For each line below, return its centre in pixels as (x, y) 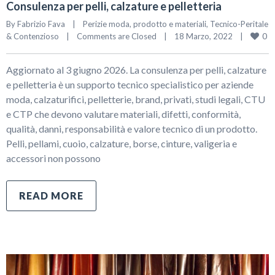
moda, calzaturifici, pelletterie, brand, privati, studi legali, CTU (136, 99)
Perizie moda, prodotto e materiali (145, 24)
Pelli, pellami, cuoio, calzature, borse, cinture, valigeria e (122, 143)
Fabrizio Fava (41, 24)
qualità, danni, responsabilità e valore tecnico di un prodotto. (132, 128)
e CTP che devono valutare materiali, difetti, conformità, (123, 114)
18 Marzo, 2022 (207, 36)
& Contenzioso (33, 36)
